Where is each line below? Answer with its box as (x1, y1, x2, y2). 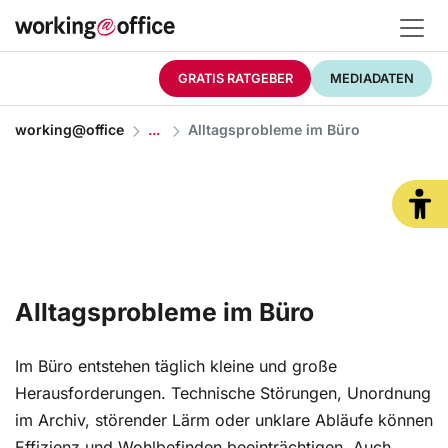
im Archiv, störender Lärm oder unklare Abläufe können (15, 410, 433, 431)
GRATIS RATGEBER (177, 70, 293, 86)
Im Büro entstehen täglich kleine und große (15, 356, 337, 377)
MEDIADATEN (329, 70, 414, 86)
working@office (15, 121, 124, 139)
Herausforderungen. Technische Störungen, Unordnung (15, 383, 431, 404)
